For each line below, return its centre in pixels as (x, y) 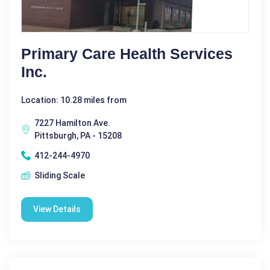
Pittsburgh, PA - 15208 (78, 135)
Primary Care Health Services (127, 53)
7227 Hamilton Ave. (72, 123)
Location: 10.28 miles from (74, 100)
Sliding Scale (60, 175)
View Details (57, 209)
